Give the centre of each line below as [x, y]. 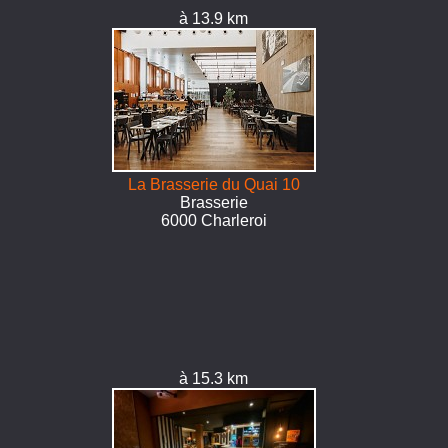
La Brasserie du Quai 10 [213, 184]
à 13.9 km [214, 18]
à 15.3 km [214, 378]
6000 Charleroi [213, 220]
